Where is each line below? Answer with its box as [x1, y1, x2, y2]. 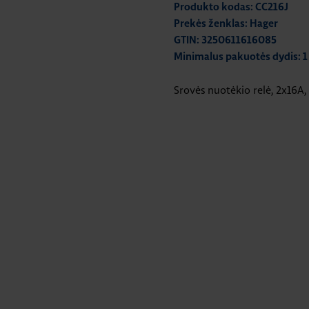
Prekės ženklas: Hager [174, 19, 278, 29]
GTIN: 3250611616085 [174, 35, 277, 46]
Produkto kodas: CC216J [174, 2, 288, 12]
